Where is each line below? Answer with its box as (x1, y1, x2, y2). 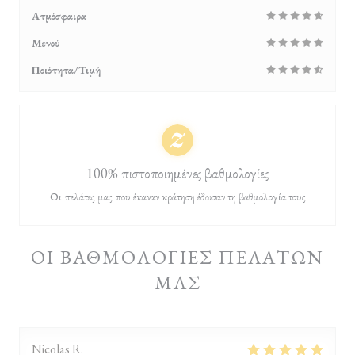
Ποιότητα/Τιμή (32, 63, 101, 77)
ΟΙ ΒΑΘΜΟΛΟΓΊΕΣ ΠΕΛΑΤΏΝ (30, 245, 325, 269)
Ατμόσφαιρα (32, 9, 86, 23)
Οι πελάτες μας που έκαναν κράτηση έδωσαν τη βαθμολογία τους (49, 189, 306, 204)
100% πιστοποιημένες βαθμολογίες (86, 164, 269, 182)
